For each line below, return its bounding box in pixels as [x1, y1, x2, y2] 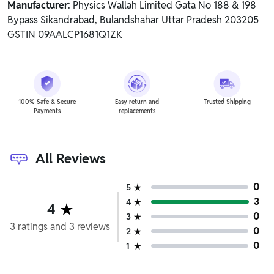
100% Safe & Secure [18, 98, 76, 106]
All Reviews [35, 150, 106, 167]
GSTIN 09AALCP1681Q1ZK [7, 28, 122, 41]
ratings [18, 220, 48, 233]
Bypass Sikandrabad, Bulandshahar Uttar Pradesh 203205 [7, 13, 259, 26]
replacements [118, 107, 155, 115]
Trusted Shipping [203, 98, 251, 106]
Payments [33, 107, 61, 115]
